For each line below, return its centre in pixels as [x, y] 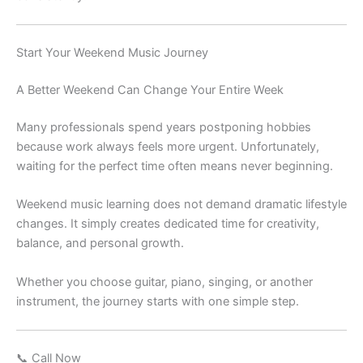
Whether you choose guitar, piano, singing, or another [164, 282]
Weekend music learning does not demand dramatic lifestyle [181, 205]
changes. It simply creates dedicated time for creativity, [168, 224]
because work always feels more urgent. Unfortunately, [168, 146]
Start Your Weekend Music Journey [112, 53]
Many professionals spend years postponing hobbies [164, 127]
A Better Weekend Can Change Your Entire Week [150, 90]
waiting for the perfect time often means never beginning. [175, 166]
